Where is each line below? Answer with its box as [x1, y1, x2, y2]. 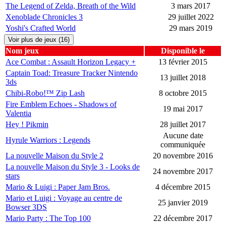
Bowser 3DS [6, 203, 47, 212]
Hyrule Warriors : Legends [6, 136, 90, 145]
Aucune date [162, 131, 203, 140]
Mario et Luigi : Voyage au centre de [6, 194, 122, 203]
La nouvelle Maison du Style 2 [6, 151, 103, 160]
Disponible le [161, 46, 205, 55]
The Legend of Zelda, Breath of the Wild [6, 2, 136, 11]
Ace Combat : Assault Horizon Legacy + [6, 58, 136, 67]
